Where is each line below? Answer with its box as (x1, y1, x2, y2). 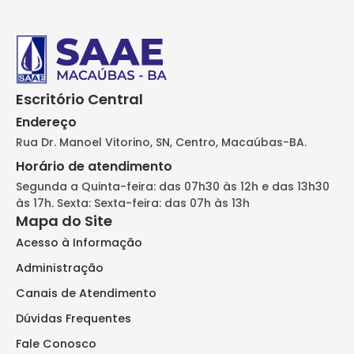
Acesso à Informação (16, 234, 142, 250)
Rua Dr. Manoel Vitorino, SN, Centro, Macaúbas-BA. (16, 134, 307, 150)
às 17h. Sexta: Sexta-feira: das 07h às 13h (16, 194, 250, 211)
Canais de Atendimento (16, 284, 156, 301)
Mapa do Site (16, 210, 112, 231)
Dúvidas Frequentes (16, 310, 131, 326)
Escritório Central (16, 88, 143, 109)
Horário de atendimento (16, 156, 172, 175)
